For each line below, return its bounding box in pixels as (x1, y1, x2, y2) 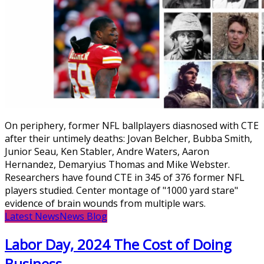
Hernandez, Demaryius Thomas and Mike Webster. (5, 157, 230, 171)
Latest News (5, 209, 60, 223)
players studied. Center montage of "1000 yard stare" (5, 183, 238, 197)
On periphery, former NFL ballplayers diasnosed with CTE (5, 118, 259, 132)
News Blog (60, 209, 107, 223)
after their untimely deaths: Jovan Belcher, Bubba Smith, (5, 131, 252, 145)
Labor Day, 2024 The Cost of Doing (5, 234, 232, 254)
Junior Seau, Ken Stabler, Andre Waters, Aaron (5, 144, 209, 158)
